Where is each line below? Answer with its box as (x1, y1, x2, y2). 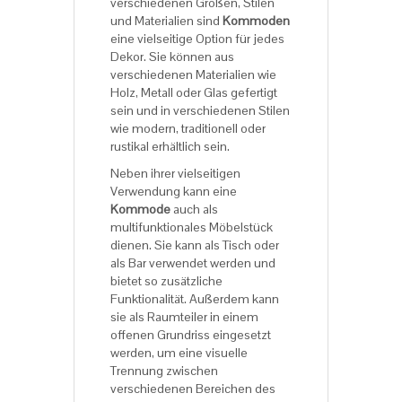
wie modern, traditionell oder (110, 119, 266, 136)
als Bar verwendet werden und (110, 254, 275, 271)
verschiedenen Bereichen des (110, 380, 275, 397)
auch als (170, 200, 218, 217)
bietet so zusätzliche (110, 272, 223, 289)
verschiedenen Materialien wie (110, 66, 276, 83)
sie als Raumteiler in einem (110, 308, 258, 325)
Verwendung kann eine (110, 182, 237, 199)
